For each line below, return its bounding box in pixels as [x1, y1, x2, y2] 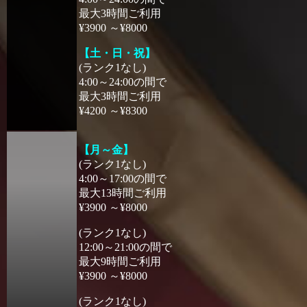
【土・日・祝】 [79, 47, 156, 59]
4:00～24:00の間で [79, 75, 167, 88]
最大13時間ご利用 [79, 186, 167, 199]
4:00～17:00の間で [79, 172, 167, 184]
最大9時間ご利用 [79, 255, 161, 267]
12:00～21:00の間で [79, 241, 172, 253]
